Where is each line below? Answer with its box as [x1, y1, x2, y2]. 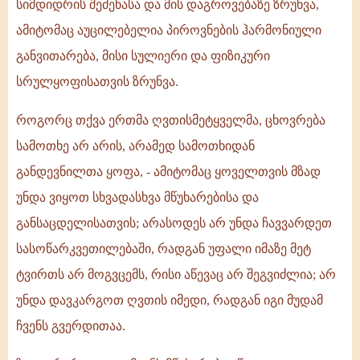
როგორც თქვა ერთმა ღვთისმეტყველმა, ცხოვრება [16, 113, 325, 128]
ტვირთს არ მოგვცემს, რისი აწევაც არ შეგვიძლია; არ [16, 268, 336, 282]
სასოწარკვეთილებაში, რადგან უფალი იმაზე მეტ [16, 242, 311, 256]
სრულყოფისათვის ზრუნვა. [16, 75, 178, 89]
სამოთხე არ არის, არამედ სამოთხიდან [16, 139, 255, 153]
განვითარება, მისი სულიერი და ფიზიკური [16, 49, 270, 63]
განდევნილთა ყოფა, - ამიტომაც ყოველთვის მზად [16, 165, 321, 179]
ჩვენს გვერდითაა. [16, 319, 125, 333]
